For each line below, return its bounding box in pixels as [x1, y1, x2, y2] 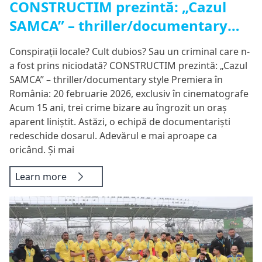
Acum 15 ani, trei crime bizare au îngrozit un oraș [9, 101, 227, 115]
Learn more [15, 170, 67, 184]
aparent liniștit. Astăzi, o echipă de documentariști [9, 115, 230, 129]
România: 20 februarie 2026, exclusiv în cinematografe [9, 87, 249, 101]
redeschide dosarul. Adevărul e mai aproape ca [9, 129, 217, 143]
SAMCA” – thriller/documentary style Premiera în [9, 73, 223, 87]
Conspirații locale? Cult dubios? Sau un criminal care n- [9, 45, 250, 58]
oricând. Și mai [9, 143, 74, 157]
